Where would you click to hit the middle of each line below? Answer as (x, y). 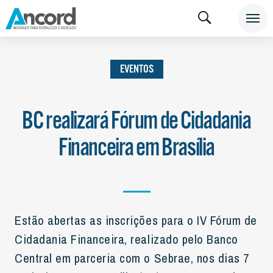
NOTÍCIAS (120, 18)
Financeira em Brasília (136, 148)
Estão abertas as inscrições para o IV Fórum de (136, 220)
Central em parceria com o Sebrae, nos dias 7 (132, 258)
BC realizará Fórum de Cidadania (136, 122)
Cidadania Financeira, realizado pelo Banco (126, 239)
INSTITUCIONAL (48, 18)
